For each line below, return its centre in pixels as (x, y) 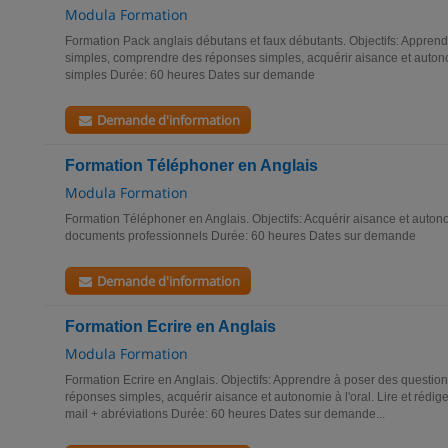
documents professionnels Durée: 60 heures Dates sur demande (240, 236)
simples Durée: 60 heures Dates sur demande (190, 75)
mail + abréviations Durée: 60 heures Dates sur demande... (225, 414)
